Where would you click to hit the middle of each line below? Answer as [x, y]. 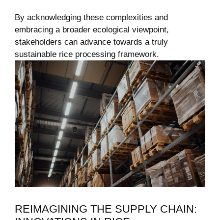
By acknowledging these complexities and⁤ [91, 17]
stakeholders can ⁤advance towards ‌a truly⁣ [91, 42]
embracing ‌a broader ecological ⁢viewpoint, [92, 29]
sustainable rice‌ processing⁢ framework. [87, 54]
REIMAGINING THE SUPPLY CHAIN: [106, 209]
